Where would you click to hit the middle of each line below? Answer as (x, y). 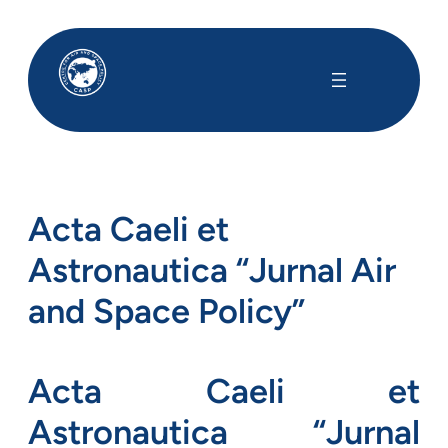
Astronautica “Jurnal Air (212, 269)
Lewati (29, 18)
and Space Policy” (166, 310)
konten (30, 62)
